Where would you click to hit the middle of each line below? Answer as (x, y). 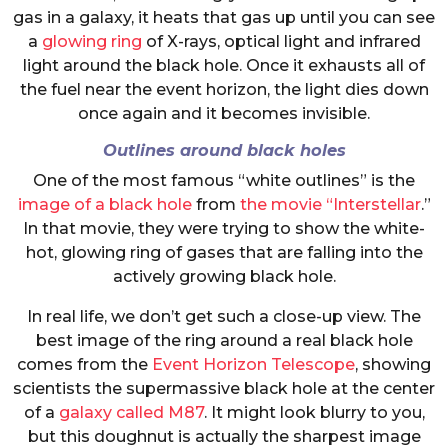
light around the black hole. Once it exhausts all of (224, 65)
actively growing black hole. (224, 277)
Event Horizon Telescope (253, 365)
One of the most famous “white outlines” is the (224, 181)
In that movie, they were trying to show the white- (224, 229)
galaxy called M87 (131, 413)
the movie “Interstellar (330, 205)
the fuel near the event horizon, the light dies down (224, 89)
